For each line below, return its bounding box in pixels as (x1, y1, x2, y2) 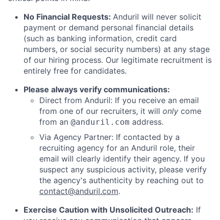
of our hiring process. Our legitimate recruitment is (24, 55, 212, 65)
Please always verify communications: (24, 84, 170, 95)
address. (130, 117, 164, 127)
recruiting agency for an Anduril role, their (39, 143, 195, 153)
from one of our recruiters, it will (39, 106, 163, 116)
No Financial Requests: (24, 12, 113, 22)
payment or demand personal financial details (24, 23, 193, 33)
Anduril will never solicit (113, 12, 201, 22)
